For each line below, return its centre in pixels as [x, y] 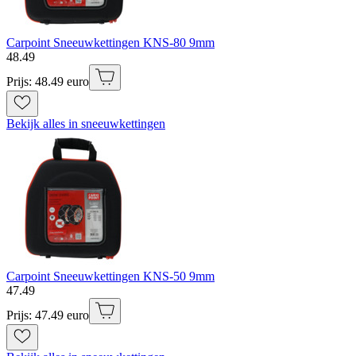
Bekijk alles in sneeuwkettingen [86, 124]
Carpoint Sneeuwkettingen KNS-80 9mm [110, 43]
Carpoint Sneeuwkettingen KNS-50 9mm [110, 277]
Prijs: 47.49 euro [48, 315]
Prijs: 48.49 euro [48, 82]
